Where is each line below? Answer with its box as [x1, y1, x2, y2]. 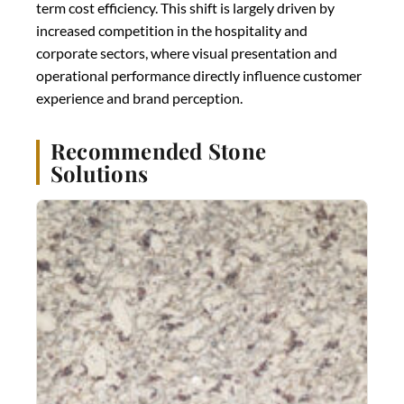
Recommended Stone [50, 135, 267, 165]
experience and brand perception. [36, 88, 243, 106]
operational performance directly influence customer [36, 66, 362, 84]
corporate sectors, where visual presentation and [36, 43, 337, 61]
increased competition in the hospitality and [36, 21, 308, 39]
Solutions [50, 158, 149, 188]
